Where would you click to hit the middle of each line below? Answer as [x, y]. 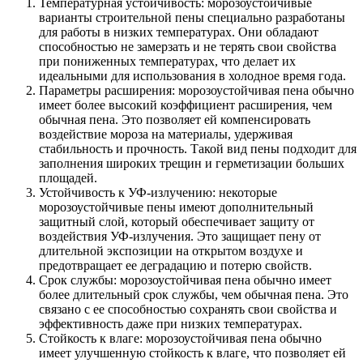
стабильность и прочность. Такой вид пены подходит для [198, 148]
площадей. [68, 177]
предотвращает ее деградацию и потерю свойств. [175, 265]
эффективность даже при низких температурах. [171, 323]
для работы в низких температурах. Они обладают [179, 32]
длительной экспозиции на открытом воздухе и [171, 250]
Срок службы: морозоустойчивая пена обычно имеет [185, 280]
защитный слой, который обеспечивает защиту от [177, 221]
